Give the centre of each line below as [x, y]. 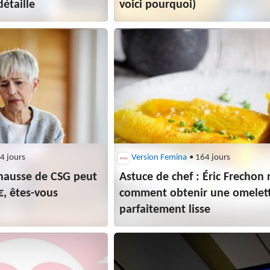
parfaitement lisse [165, 210]
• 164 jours [209, 158]
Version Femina [159, 158]
